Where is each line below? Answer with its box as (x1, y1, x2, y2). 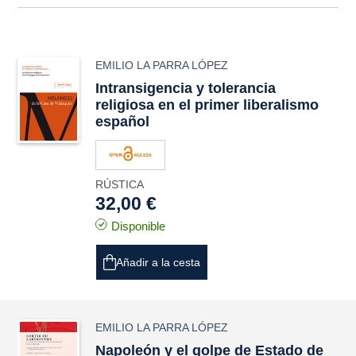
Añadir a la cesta (116, 256, 201, 269)
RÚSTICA (95, 178, 145, 191)
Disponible (111, 219, 166, 233)
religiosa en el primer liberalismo (95, 97, 319, 113)
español (95, 114, 150, 130)
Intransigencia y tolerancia (95, 80, 277, 96)
